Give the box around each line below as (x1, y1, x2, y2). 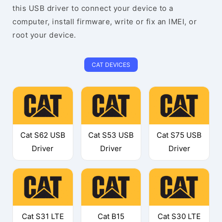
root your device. (12, 30, 76, 40)
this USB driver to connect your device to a (12, 3, 173, 13)
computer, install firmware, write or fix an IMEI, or (12, 17, 197, 26)
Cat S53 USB (88, 130, 134, 140)
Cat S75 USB (157, 130, 202, 140)
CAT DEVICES (91, 61, 130, 68)
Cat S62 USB (20, 130, 65, 140)
